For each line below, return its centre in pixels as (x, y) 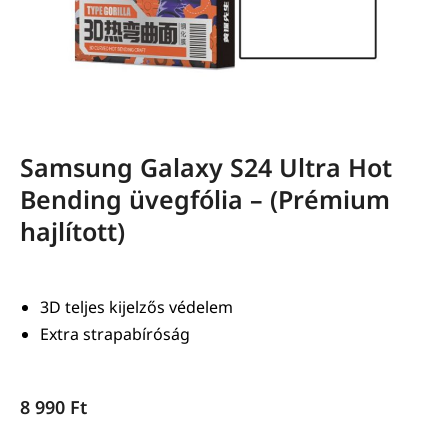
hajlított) (72, 231)
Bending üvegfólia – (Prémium (205, 199)
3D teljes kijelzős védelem (136, 307)
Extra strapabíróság (115, 334)
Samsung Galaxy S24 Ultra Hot (206, 167)
